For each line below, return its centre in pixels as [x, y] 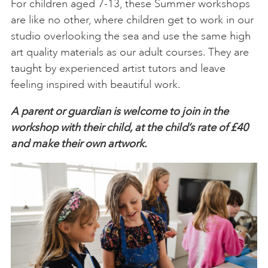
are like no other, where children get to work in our [132, 20]
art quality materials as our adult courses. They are [130, 52]
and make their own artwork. [79, 144]
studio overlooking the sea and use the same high [131, 36]
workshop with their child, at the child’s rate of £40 [130, 127]
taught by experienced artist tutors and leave [118, 68]
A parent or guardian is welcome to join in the [120, 111]
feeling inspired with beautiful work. [96, 84]
